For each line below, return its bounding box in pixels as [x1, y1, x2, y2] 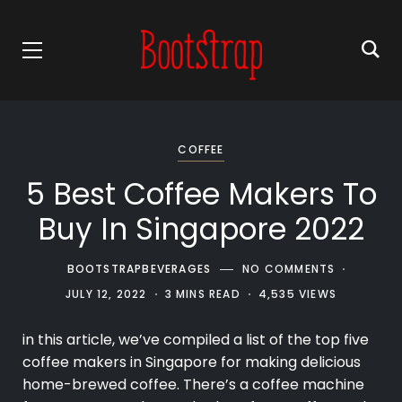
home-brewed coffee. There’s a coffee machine [22, 374, 364, 396]
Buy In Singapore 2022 [38, 207, 364, 250]
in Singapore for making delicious [127, 352, 361, 373]
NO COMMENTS [242, 261, 336, 276]
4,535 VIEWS [258, 286, 336, 301]
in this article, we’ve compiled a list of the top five [22, 329, 369, 351]
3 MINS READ [164, 286, 240, 301]
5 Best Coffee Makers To [25, 172, 377, 215]
